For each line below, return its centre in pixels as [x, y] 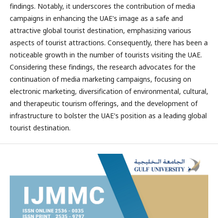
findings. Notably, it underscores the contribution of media [102, 6]
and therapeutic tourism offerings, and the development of [104, 103]
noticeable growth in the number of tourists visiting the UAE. [106, 55]
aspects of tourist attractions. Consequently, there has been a [109, 43]
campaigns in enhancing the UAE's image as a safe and [96, 18]
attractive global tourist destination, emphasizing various [100, 30]
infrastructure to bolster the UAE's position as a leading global [108, 116]
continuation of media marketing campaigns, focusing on [100, 79]
